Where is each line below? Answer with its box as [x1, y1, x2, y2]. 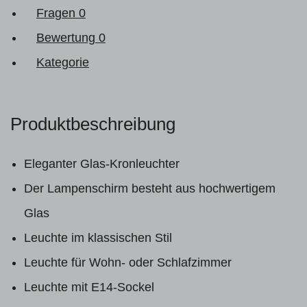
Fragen [36, 5, 79, 20]
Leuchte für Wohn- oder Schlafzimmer [24, 255, 232, 269]
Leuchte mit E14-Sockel [24, 280, 154, 294]
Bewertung [36, 30, 99, 45]
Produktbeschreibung [10, 113, 175, 134]
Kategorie [36, 55, 89, 69]
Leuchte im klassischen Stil [24, 230, 172, 245]
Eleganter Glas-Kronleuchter [24, 156, 180, 171]
